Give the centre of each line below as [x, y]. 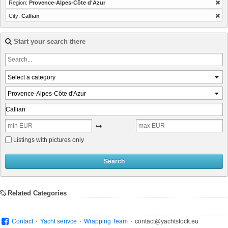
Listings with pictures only [48, 140]
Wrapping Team [106, 222]
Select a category [32, 78]
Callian [30, 16]
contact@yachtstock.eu [167, 222]
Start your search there [48, 42]
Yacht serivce [59, 222]
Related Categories [37, 193]
